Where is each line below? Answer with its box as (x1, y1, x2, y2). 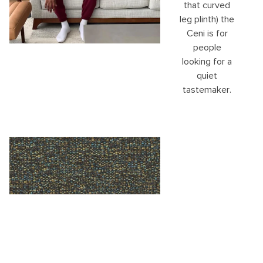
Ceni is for (186, 29, 228, 39)
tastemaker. (183, 85, 232, 95)
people (193, 43, 221, 53)
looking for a (182, 57, 232, 67)
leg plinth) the (180, 15, 235, 25)
